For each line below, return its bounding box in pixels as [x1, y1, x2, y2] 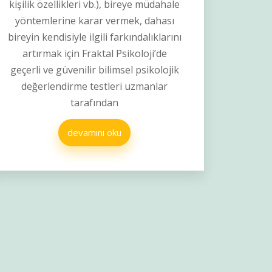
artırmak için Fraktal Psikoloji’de [22, 47, 167, 61]
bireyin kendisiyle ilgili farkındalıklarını [7, 30, 182, 44]
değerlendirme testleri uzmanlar [21, 80, 168, 93]
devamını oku [67, 126, 122, 139]
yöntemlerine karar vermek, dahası [15, 14, 174, 28]
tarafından [70, 96, 119, 110]
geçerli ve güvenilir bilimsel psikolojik [10, 63, 179, 77]
